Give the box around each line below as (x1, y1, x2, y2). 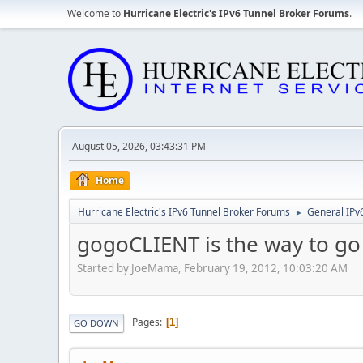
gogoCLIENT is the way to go (77, 229, 361, 258)
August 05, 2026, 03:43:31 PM (72, 139, 206, 153)
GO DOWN (74, 316, 119, 329)
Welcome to (67, 6, 123, 20)
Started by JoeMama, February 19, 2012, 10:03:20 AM (77, 260, 348, 275)
